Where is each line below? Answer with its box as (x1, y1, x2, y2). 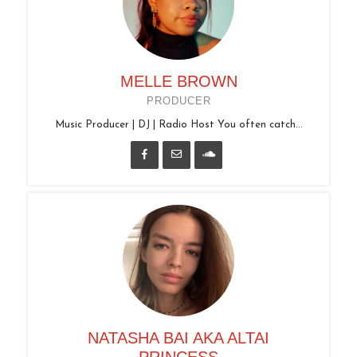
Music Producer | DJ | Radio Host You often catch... (54, 119, 303, 130)
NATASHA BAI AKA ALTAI (88, 328, 269, 347)
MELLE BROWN (120, 72, 237, 90)
